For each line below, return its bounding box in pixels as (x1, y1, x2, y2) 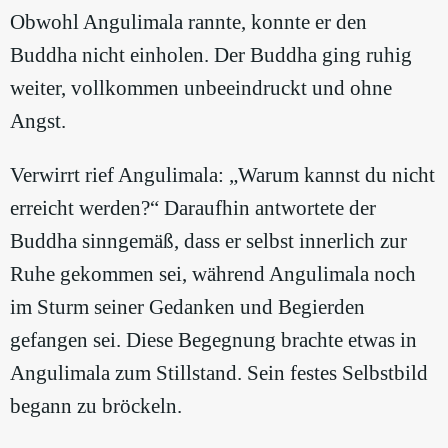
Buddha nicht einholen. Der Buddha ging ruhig (10, 42, 412, 67)
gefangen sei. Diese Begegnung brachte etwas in (10, 327, 417, 352)
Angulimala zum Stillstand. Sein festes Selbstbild (10, 360, 428, 385)
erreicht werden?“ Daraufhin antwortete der (10, 195, 376, 220)
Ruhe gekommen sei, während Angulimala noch (10, 261, 416, 286)
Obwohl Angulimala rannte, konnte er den (10, 9, 367, 34)
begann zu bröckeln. (10, 393, 182, 418)
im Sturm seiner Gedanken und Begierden (10, 294, 365, 319)
